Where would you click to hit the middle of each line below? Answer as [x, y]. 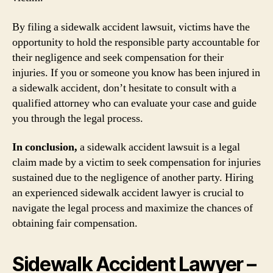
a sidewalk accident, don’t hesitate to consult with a [124, 88]
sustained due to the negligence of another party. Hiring [133, 178]
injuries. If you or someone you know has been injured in [136, 73]
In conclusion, [45, 147]
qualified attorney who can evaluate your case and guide [134, 103]
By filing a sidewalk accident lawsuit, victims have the [131, 27]
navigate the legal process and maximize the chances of [133, 208]
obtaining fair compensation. [75, 223]
